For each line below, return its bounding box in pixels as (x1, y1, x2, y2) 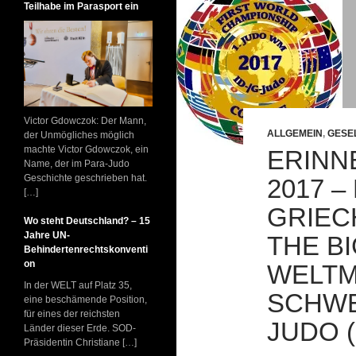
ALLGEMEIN (267, 128, 323, 139)
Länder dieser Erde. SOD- (24, 323, 136, 334)
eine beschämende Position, (24, 294, 147, 305)
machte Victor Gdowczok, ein (24, 144, 149, 155)
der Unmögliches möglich (24, 130, 134, 141)
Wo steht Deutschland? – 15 (24, 215, 150, 226)
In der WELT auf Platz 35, (24, 280, 132, 291)
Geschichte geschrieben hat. (24, 172, 147, 184)
